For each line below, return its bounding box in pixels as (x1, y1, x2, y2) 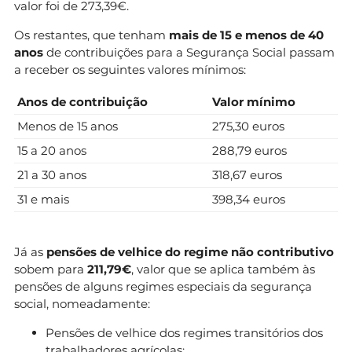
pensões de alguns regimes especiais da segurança (14, 278, 312, 294)
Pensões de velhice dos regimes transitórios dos (46, 324, 323, 340)
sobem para (14, 261, 87, 277)
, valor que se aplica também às (131, 261, 315, 277)
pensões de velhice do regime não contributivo (46, 244, 334, 259)
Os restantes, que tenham (14, 27, 169, 42)
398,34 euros (212, 191, 285, 207)
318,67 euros (212, 167, 282, 182)
